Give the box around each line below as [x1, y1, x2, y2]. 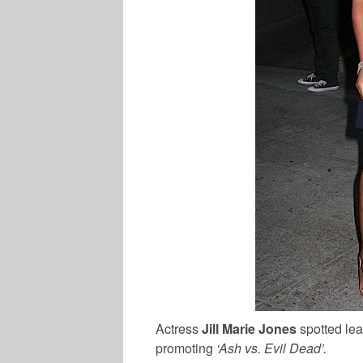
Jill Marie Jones [202, 318, 297, 338]
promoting [156, 338, 213, 357]
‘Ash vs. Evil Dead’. [213, 338, 327, 357]
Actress [156, 318, 202, 338]
